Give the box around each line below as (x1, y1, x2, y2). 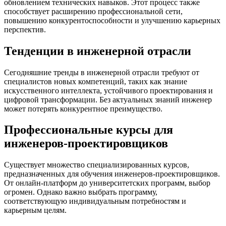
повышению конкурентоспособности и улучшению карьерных (4, 16, 220, 25)
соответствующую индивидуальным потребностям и (4, 197, 186, 206)
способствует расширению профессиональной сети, (4, 7, 183, 16)
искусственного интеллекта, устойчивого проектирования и (4, 86, 213, 95)
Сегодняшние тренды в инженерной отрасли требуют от (4, 68, 199, 77)
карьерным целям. (4, 206, 67, 215)
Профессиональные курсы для (4, 123, 173, 137)
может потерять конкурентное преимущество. (4, 104, 162, 113)
